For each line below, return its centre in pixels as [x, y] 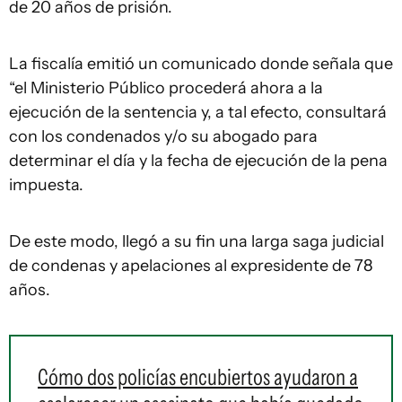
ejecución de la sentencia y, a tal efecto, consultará [198, 112]
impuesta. [46, 185]
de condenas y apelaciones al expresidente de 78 [191, 266]
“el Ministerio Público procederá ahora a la [166, 88]
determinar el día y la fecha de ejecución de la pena [198, 161]
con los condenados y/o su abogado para [163, 136]
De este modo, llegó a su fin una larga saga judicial [197, 241]
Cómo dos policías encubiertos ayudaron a [198, 377]
